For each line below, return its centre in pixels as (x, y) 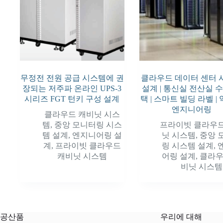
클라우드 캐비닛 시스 (82, 114)
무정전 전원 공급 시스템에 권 (72, 78)
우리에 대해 (181, 217)
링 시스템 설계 (187, 145)
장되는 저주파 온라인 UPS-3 (72, 88)
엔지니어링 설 (97, 135)
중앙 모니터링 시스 (88, 124)
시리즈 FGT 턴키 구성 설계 (72, 99)
